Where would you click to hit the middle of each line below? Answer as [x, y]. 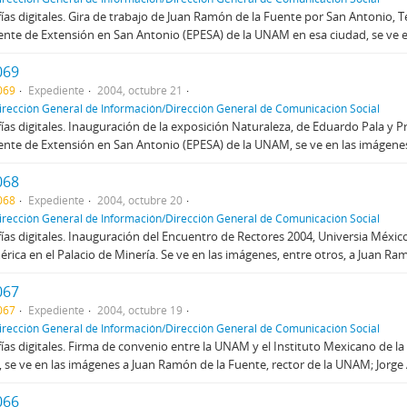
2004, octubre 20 [140, 200]
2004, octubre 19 [140, 310]
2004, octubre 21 [140, 90]
